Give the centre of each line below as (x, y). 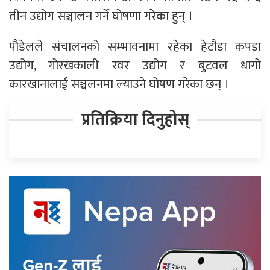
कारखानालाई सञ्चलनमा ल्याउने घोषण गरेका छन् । (119, 84)
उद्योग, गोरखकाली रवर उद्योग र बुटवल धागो (135, 65)
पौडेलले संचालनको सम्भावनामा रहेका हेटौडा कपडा (135, 46)
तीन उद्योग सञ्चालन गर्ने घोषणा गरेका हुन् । (101, 16)
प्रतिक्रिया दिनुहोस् (135, 119)
